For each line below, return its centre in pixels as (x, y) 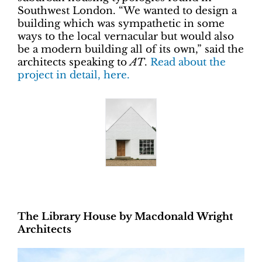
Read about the (188, 62)
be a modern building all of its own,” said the (131, 49)
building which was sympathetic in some (121, 24)
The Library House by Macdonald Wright (125, 217)
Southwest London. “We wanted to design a (127, 11)
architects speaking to (74, 62)
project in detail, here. (74, 75)
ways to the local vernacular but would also (126, 37)
